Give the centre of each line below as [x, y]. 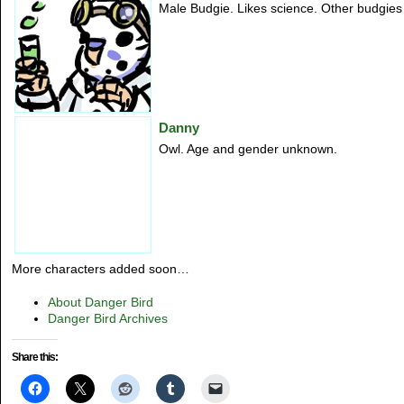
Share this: [35, 357]
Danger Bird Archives [108, 318]
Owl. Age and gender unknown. [248, 149]
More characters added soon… [101, 269]
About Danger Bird [101, 302]
